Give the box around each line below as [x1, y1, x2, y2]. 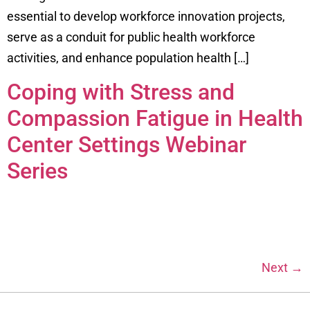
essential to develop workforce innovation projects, [7, 9, 285, 24]
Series [7, 157, 68, 184]
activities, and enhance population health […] [7, 51, 249, 66]
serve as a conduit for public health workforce [7, 30, 255, 45]
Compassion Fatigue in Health [7, 104, 303, 131]
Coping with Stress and [7, 78, 235, 105]
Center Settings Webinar [7, 131, 246, 158]
